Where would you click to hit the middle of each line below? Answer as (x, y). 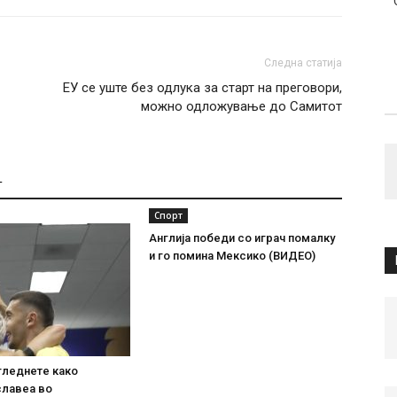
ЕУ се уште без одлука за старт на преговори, (202, 88)
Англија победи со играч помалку (242, 238)
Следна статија (303, 63)
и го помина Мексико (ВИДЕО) (232, 256)
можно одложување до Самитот (241, 106)
